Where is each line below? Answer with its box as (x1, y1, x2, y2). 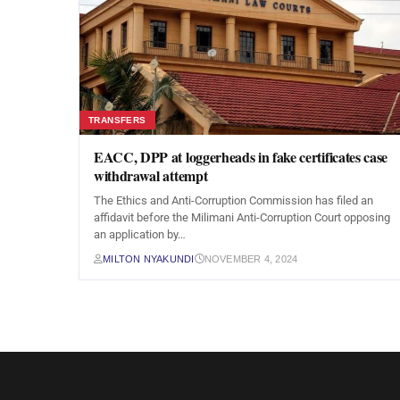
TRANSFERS (88, 115, 146, 125)
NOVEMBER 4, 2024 (204, 254, 298, 264)
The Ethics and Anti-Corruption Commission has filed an (94, 194, 373, 207)
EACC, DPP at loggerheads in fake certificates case (94, 146, 387, 167)
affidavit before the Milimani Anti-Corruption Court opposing (94, 211, 390, 224)
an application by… (94, 228, 186, 241)
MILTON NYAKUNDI (103, 254, 195, 264)
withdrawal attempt (94, 165, 208, 186)
